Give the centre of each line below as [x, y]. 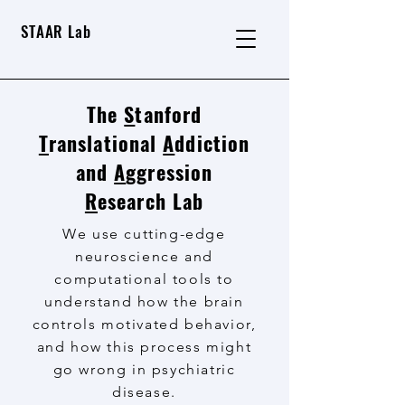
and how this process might [144, 347]
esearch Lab [151, 201]
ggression [170, 172]
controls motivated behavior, [144, 324]
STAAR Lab [56, 31]
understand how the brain [144, 301]
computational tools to [144, 279]
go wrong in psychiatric [144, 369]
